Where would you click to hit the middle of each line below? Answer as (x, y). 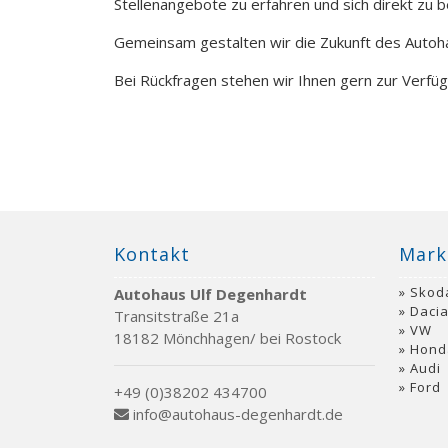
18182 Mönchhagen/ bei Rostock (227, 337)
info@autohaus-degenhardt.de (236, 413)
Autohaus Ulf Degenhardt (210, 293)
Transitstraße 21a (176, 315)
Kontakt (152, 253)
